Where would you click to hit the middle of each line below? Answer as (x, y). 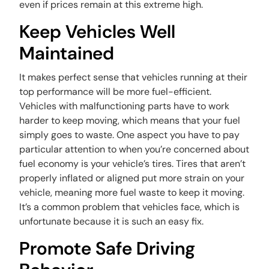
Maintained (67, 53)
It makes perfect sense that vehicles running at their (134, 77)
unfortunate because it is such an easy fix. (113, 221)
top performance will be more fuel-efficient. (116, 92)
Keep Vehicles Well (98, 32)
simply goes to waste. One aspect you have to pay (130, 135)
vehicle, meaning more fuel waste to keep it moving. (132, 192)
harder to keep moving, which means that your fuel (130, 120)
